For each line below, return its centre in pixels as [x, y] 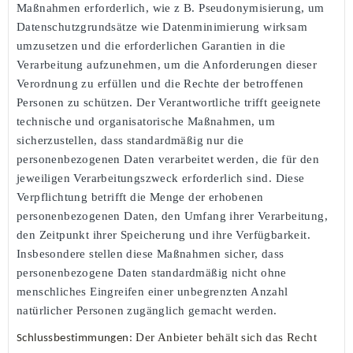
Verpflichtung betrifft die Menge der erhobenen [140, 197]
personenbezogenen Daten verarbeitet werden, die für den [168, 159]
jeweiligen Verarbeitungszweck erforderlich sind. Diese [161, 178]
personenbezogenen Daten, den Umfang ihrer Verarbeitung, [172, 216]
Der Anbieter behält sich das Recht [227, 337]
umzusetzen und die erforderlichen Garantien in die [151, 45]
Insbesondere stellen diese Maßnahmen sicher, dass [150, 253]
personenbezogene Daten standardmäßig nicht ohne [152, 272]
